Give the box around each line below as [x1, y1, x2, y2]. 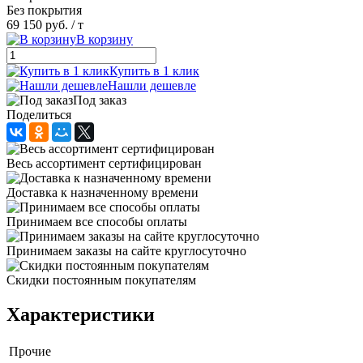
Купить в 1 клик [109, 63, 199, 78]
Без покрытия [6, 2, 82, 17]
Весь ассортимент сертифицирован [6, 156, 202, 170]
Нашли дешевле [108, 78, 196, 92]
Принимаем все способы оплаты [6, 214, 187, 228]
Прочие [9, 344, 51, 358]
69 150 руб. [6, 17, 68, 32]
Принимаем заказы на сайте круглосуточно [6, 243, 246, 258]
